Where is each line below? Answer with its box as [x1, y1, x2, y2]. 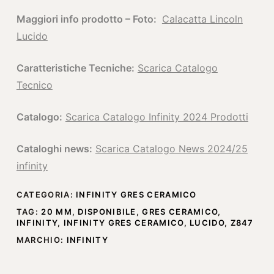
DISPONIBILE [78, 207, 136, 217]
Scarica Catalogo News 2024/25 [95, 143, 248, 155]
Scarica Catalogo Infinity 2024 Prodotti [65, 111, 248, 123]
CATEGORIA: [16, 190, 76, 199]
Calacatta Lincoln [161, 13, 243, 25]
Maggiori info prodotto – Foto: [16, 13, 159, 25]
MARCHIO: [16, 235, 67, 245]
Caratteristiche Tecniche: [16, 62, 135, 74]
